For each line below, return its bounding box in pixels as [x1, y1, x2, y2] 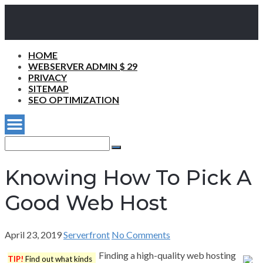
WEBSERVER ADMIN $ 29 [28, 60, 137, 72]
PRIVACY [28, 72, 67, 83]
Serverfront [63, 229, 110, 241]
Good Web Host [5, 190, 168, 215]
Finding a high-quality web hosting [99, 249, 236, 261]
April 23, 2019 [5, 229, 62, 241]
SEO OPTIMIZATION [28, 94, 119, 106]
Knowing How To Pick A [5, 164, 252, 190]
